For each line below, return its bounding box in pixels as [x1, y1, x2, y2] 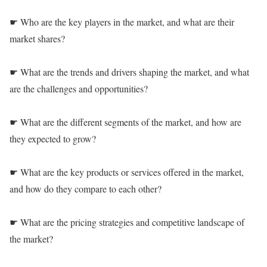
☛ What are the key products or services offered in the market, [10, 166, 244, 179]
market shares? [10, 32, 65, 45]
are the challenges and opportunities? [10, 82, 148, 95]
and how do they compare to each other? [10, 182, 162, 195]
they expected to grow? [10, 132, 96, 145]
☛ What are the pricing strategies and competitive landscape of [10, 216, 244, 229]
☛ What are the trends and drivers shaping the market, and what [10, 66, 249, 79]
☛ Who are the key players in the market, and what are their [10, 15, 234, 29]
